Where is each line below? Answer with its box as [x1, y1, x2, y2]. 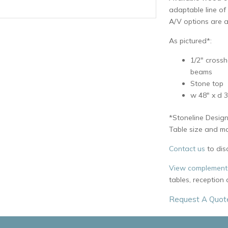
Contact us [169, 144, 205, 154]
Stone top [190, 79, 223, 89]
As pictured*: [169, 36, 212, 46]
